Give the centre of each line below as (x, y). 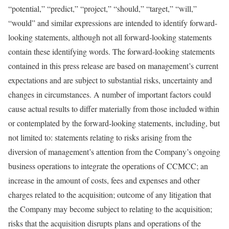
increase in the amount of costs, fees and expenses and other (104, 180)
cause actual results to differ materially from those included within (114, 109)
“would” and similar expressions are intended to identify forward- (113, 23)
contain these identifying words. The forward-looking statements (111, 51)
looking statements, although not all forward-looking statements (110, 37)
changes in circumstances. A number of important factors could (110, 94)
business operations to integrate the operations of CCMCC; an (108, 166)
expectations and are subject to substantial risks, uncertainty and (110, 80)
